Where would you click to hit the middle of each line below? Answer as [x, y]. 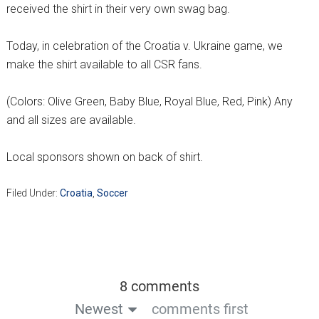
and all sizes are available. [71, 120]
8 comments [159, 287]
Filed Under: [33, 193]
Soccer [112, 193]
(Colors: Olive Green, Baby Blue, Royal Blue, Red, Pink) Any [149, 102]
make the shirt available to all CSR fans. [104, 65]
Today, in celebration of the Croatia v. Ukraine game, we [144, 46]
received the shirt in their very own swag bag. [118, 9]
